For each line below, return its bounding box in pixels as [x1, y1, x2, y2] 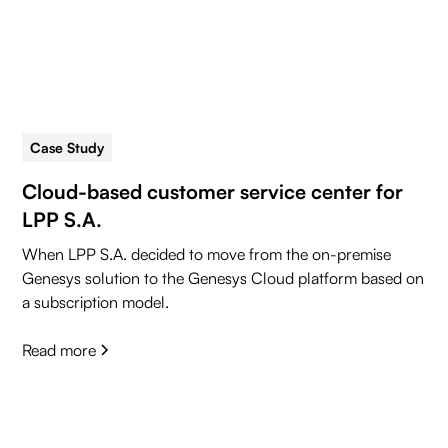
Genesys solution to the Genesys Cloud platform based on [22, 268, 425, 289]
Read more [22, 340, 97, 361]
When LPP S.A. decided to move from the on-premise [22, 244, 392, 265]
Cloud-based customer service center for [22, 179, 404, 205]
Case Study [30, 139, 105, 157]
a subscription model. [22, 292, 170, 313]
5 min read [128, 139, 199, 157]
